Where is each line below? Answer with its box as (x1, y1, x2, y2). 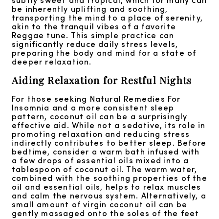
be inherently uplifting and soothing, (12, 3, 168, 15)
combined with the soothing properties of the (12, 172, 207, 183)
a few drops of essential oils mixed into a (12, 154, 189, 166)
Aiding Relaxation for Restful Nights (12, 73, 192, 87)
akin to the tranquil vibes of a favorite (12, 21, 176, 32)
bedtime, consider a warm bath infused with (12, 145, 200, 157)
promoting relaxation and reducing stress (12, 128, 190, 139)
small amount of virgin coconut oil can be (12, 198, 188, 210)
